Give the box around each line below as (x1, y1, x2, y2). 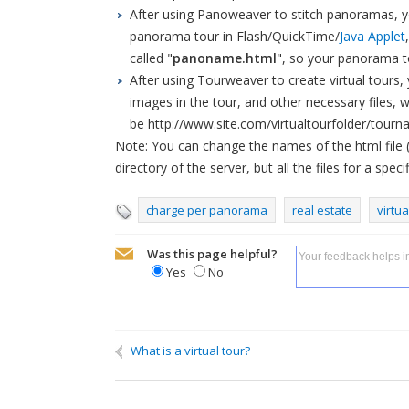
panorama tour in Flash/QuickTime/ (130, 27, 340, 45)
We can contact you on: (172, 372, 293, 387)
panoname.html (173, 49, 277, 67)
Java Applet (340, 27, 405, 45)
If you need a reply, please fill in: (129, 337, 293, 352)
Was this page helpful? (147, 246, 278, 262)
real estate (292, 202, 352, 218)
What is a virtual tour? (125, 342, 250, 359)
